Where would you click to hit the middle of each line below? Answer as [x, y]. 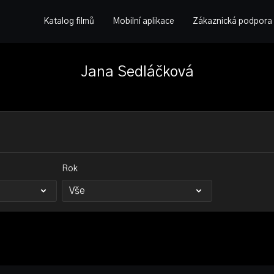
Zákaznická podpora [232, 21]
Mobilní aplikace [143, 21]
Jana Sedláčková [137, 72]
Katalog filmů [69, 21]
